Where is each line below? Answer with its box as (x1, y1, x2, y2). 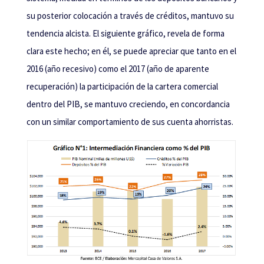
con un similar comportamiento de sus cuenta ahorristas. (26, 115, 233, 127)
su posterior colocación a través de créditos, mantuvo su (26, 9, 234, 21)
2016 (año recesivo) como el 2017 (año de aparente (26, 62, 209, 74)
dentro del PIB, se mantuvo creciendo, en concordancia (26, 98, 230, 110)
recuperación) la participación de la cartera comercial (26, 80, 218, 92)
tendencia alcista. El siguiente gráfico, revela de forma (26, 27, 225, 39)
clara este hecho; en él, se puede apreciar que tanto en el (26, 45, 236, 57)
